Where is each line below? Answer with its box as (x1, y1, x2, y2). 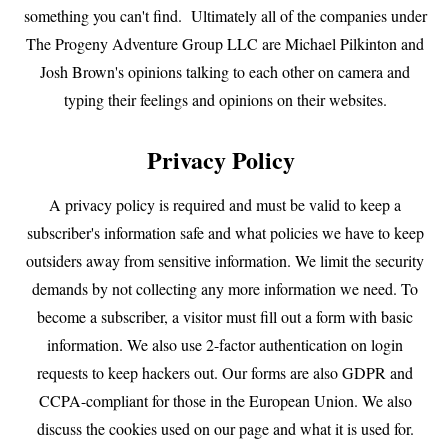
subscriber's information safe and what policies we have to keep (26, 221, 424, 243)
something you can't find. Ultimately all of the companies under (23, 4, 427, 26)
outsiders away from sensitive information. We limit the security (26, 249, 424, 271)
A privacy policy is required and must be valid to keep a (49, 193, 401, 215)
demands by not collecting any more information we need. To (32, 277, 418, 299)
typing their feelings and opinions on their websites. (63, 88, 387, 110)
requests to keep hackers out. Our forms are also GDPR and (37, 361, 413, 383)
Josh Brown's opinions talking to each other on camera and (40, 60, 410, 82)
